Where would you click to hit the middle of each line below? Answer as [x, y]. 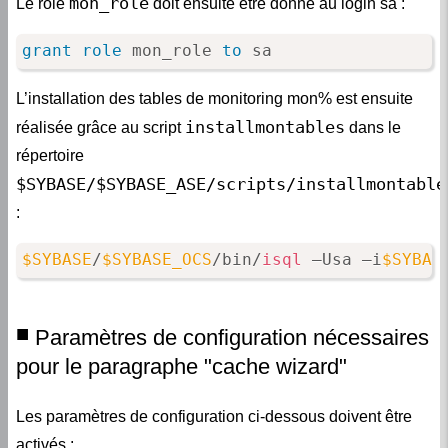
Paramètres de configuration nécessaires [232, 338]
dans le [373, 127]
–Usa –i [341, 260]
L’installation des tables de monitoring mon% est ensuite [214, 98]
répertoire [50, 155]
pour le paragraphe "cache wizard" [181, 366]
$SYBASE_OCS [156, 260]
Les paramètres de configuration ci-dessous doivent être [214, 416]
